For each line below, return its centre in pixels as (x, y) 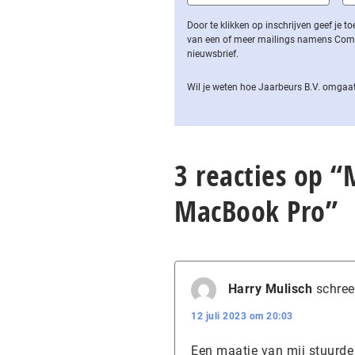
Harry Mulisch (270, 289)
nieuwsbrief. (213, 54)
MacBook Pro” (256, 211)
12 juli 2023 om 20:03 (242, 316)
